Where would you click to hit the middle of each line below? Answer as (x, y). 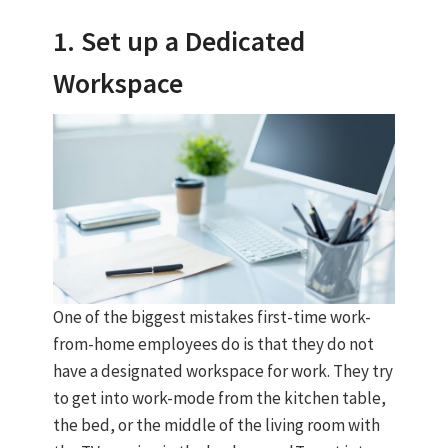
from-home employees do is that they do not (213, 344)
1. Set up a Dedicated (178, 41)
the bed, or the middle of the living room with (216, 425)
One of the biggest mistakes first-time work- (211, 317)
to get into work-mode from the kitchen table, (219, 398)
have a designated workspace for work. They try (222, 371)
